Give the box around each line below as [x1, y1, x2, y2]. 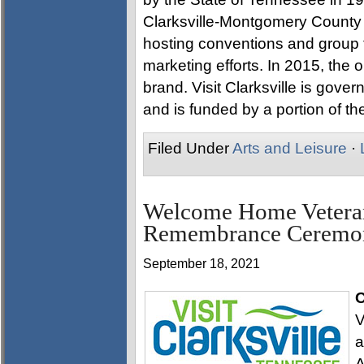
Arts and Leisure [232, 140, 347, 157]
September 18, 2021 [143, 257, 260, 271]
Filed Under [148, 140, 232, 157]
